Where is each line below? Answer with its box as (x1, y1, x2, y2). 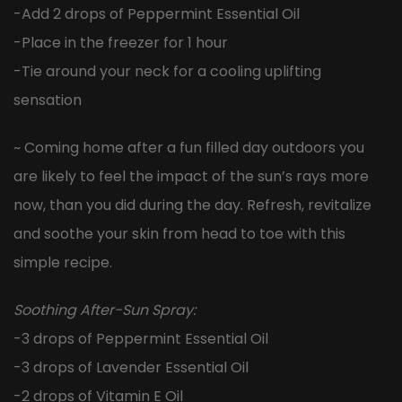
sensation (13, 90, 82, 111)
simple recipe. (13, 252, 112, 274)
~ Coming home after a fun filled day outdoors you (13, 137, 364, 159)
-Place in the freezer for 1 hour (13, 32, 228, 54)
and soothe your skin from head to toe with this (13, 223, 345, 245)
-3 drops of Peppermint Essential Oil (13, 328, 268, 350)
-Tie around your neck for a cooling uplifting (13, 61, 321, 83)
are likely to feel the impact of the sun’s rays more (13, 166, 369, 188)
